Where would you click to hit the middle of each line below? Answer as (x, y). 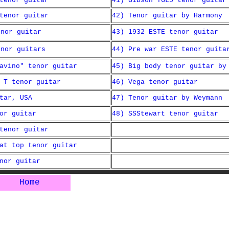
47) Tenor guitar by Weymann (167, 98)
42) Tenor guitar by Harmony (167, 16)
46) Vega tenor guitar (155, 82)
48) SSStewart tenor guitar (165, 114)
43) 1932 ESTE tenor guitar (165, 32)
